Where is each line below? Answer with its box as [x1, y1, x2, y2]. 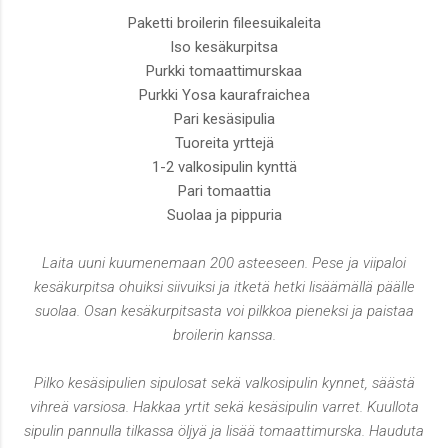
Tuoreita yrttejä [174, 134, 274, 153]
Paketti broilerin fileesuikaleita [127, 14, 321, 33]
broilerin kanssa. [172, 326, 276, 345]
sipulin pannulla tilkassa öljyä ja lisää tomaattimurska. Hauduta [24, 422, 424, 441]
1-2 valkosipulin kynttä [151, 158, 297, 177]
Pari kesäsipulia [173, 110, 275, 129]
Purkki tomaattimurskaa [146, 62, 302, 81]
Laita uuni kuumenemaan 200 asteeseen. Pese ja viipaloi [42, 254, 406, 273]
